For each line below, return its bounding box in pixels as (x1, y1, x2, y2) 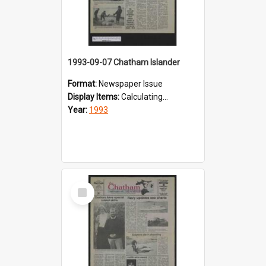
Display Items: (68, 91, 121, 102)
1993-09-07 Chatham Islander (68, 57, 180, 67)
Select (73, 180, 99, 191)
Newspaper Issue (99, 78, 163, 88)
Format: (68, 78, 99, 88)
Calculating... (121, 91, 168, 102)
